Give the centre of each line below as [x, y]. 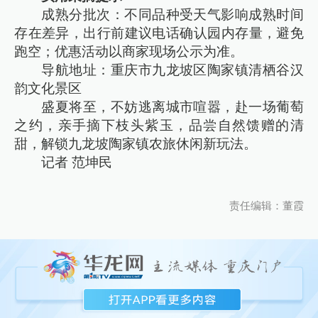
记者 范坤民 [77, 163]
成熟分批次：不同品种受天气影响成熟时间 [172, 15]
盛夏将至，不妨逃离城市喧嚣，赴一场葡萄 [172, 107]
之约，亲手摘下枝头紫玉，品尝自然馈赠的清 [159, 126]
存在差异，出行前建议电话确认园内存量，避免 [159, 33]
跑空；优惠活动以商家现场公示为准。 [129, 52]
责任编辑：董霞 [266, 205]
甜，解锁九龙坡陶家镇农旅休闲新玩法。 [136, 144]
